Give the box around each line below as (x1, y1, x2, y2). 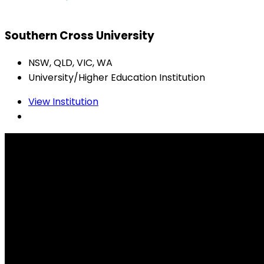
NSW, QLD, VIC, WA (28, 56, 113, 70)
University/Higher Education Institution (28, 71, 205, 85)
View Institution (28, 95, 98, 109)
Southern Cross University (5, 28, 154, 44)
